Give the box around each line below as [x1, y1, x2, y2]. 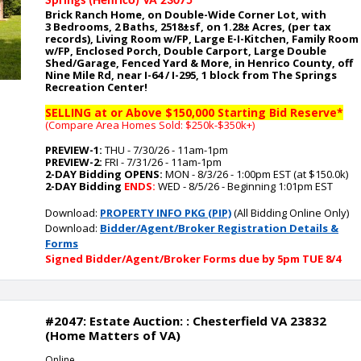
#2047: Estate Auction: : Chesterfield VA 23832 [45, 313, 326, 329]
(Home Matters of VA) [45, 327, 180, 343]
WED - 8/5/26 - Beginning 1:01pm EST [156, 179, 333, 193]
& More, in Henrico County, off [188, 56, 353, 70]
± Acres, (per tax [243, 19, 331, 34]
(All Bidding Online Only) [231, 205, 349, 220]
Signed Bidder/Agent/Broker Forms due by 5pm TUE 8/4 [45, 251, 341, 266]
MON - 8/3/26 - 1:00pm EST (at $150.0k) [163, 167, 348, 181]
